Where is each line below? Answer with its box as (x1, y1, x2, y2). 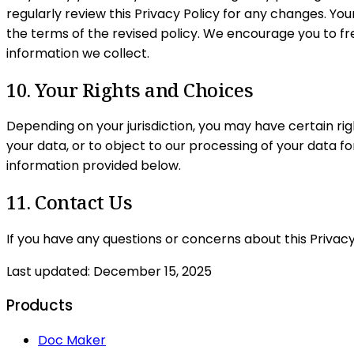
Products (6, 294, 73, 316)
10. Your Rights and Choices (6, 76, 254, 103)
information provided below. (6, 156, 181, 175)
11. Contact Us (6, 189, 133, 216)
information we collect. (6, 43, 149, 62)
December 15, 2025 (93, 262, 212, 281)
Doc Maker (38, 330, 106, 349)
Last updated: (6, 262, 90, 281)
